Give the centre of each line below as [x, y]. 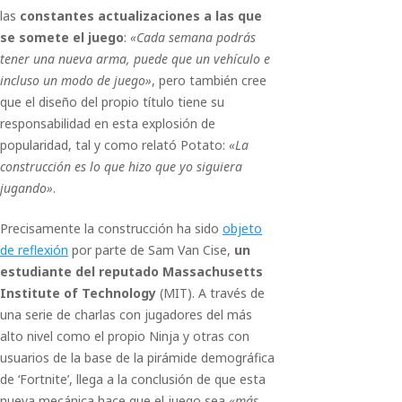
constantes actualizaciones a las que [141, 16]
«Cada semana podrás [193, 37]
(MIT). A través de [210, 293]
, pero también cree [209, 80]
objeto [242, 228]
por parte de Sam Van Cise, [151, 250]
